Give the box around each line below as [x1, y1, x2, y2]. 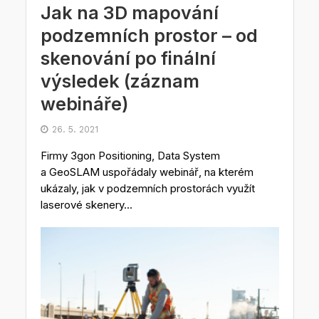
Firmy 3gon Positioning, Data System [40, 148, 220, 162]
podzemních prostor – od [40, 24, 258, 46]
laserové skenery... [40, 197, 132, 211]
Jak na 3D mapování [40, 1, 219, 23]
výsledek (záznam [40, 70, 199, 92]
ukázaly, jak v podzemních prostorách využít [40, 181, 255, 195]
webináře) [40, 93, 129, 115]
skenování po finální [40, 47, 216, 69]
